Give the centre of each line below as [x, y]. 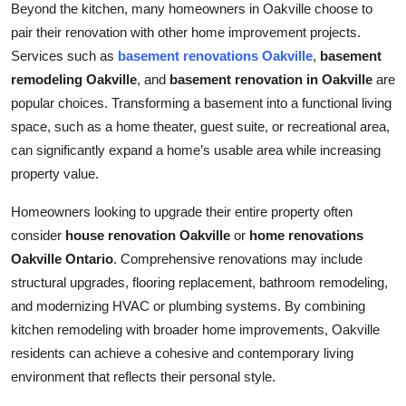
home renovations [306, 235]
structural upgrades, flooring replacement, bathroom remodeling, [199, 282]
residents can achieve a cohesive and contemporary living [182, 353]
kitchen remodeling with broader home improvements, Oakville [195, 329]
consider [38, 235]
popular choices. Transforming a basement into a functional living [201, 102]
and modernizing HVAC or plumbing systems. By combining [188, 305]
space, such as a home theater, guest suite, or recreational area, [200, 126]
